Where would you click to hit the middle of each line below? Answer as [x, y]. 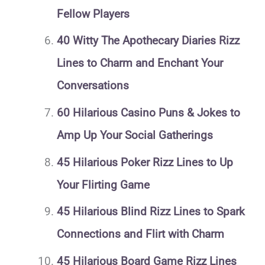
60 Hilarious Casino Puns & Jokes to [148, 113]
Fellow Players [93, 14]
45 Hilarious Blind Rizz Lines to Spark [151, 212]
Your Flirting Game [103, 185]
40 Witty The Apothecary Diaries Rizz [148, 41]
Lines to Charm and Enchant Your [140, 63]
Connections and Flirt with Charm [140, 234]
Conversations [93, 86]
